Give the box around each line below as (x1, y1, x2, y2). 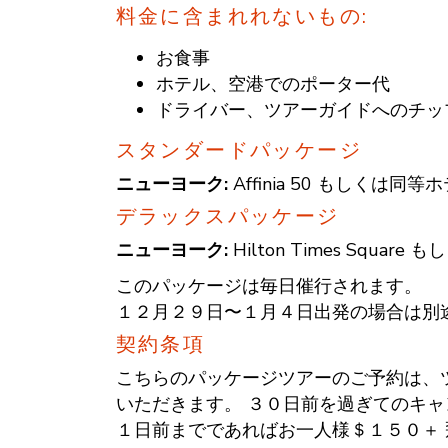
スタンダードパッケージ (115, 136, 362, 164)
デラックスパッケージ (115, 202, 340, 230)
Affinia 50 (232, 171, 312, 196)
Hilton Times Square (232, 237, 405, 262)
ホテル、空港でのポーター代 (155, 71, 390, 96)
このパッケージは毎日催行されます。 (115, 273, 422, 298)
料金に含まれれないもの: (115, 2, 369, 30)
